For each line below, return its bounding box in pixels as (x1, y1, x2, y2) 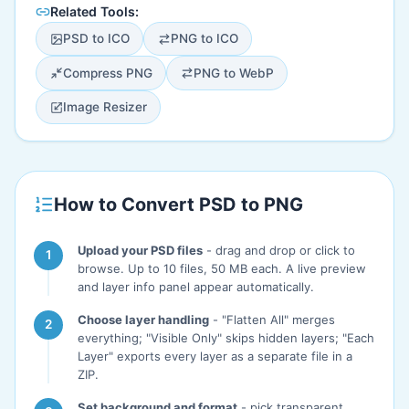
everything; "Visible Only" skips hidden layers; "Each (78, 330, 374, 345)
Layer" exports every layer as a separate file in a (78, 348, 352, 363)
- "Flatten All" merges (209, 311, 335, 327)
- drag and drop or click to (203, 242, 355, 257)
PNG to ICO (170, 31, 238, 47)
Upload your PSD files (78, 242, 203, 257)
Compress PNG (62, 65, 152, 80)
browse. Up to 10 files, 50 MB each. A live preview (78, 260, 366, 276)
